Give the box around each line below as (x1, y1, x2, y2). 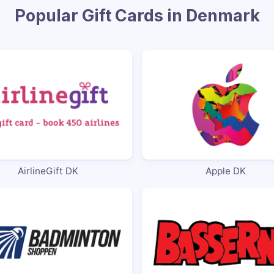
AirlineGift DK (18, 165, 79, 177)
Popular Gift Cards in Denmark (14, 5, 260, 26)
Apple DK (206, 165, 246, 177)
